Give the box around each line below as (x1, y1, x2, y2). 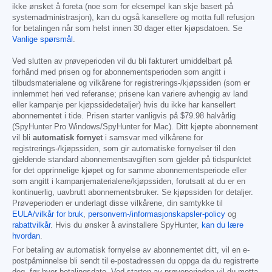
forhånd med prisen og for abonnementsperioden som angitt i (12, 68, 225, 77)
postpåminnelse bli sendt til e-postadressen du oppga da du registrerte (12, 257, 259, 266)
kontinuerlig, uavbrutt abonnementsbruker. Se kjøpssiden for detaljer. (12, 188, 253, 197)
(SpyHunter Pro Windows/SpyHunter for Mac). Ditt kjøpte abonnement (12, 123, 258, 132)
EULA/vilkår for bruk (12, 210, 83, 219)
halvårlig (204, 112, 236, 121)
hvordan (12, 232, 40, 241)
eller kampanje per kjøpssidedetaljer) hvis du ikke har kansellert (12, 101, 236, 110)
